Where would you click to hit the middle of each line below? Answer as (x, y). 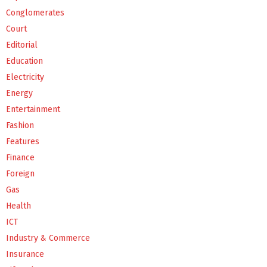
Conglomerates (35, 13)
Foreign (20, 173)
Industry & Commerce (48, 238)
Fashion (20, 125)
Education (24, 61)
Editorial (22, 45)
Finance (20, 157)
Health (18, 206)
